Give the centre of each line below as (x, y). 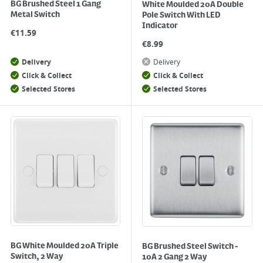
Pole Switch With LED (181, 15)
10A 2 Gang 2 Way (175, 257)
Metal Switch (35, 15)
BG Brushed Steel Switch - (190, 247)
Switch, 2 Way (37, 257)
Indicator (160, 26)
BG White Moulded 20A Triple (65, 246)
